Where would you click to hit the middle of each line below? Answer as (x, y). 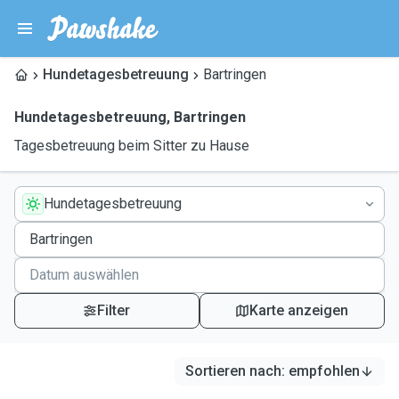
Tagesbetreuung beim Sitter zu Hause (132, 146)
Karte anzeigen (299, 310)
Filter (114, 310)
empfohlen (324, 371)
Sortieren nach (233, 371)
